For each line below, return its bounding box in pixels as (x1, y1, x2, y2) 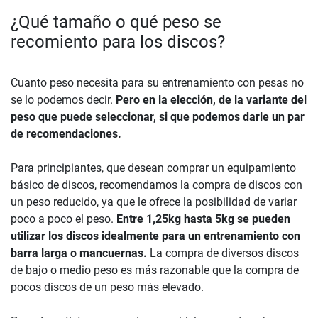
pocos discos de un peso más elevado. (11, 280, 204, 294)
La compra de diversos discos (150, 246, 299, 260)
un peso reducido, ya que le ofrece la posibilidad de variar (11, 194, 297, 209)
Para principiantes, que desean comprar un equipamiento (11, 160, 296, 175)
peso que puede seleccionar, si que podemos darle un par (11, 109, 305, 124)
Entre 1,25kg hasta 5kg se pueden (114, 212, 290, 226)
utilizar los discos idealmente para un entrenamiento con (11, 229, 300, 243)
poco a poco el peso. (11, 212, 114, 226)
